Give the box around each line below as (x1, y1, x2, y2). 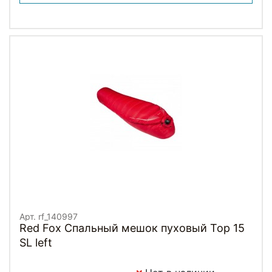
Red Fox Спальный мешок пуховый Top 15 (19, 221, 245, 234)
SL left (19, 236, 52, 249)
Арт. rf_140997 (19, 211, 78, 222)
